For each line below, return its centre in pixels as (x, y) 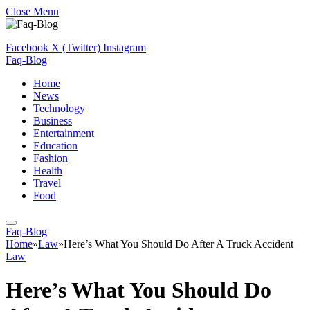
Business (53, 121)
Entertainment (64, 133)
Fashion (51, 158)
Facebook (27, 47)
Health (48, 171)
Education (55, 146)
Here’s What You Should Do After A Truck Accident (179, 244)
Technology (59, 108)
